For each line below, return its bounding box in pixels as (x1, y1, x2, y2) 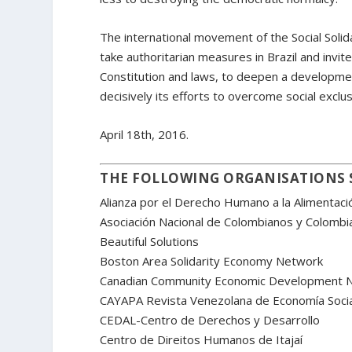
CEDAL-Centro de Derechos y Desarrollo (100, 311, 321, 328)
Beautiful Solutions (100, 233, 200, 249)
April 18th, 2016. (100, 126, 189, 143)
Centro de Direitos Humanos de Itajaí (100, 331, 303, 347)
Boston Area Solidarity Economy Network (100, 252, 324, 269)
